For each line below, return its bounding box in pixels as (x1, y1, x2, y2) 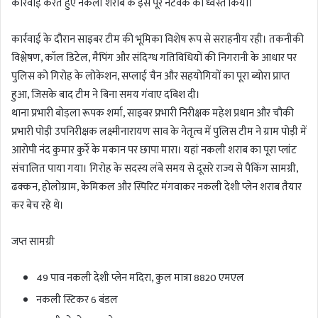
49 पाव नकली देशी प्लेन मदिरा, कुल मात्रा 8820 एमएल (36, 268, 244, 287)
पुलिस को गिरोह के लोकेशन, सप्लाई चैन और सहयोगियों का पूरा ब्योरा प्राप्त (11, 67, 290, 85)
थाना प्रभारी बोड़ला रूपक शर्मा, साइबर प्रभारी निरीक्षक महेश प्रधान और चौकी (11, 104, 294, 122)
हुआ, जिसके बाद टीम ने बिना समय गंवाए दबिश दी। (11, 85, 200, 104)
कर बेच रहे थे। (11, 196, 64, 214)
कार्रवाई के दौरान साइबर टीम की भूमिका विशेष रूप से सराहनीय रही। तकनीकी (11, 30, 304, 48)
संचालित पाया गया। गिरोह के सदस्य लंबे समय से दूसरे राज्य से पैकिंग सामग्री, (11, 159, 298, 177)
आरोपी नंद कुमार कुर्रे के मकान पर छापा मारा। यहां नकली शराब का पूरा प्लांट (11, 141, 297, 159)
